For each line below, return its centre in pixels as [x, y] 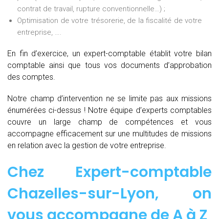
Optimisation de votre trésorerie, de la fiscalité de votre [109, 21]
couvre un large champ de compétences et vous [109, 122]
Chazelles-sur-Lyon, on [109, 194]
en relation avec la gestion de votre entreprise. [87, 146]
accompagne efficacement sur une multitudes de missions [109, 134]
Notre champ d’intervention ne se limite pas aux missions [109, 99]
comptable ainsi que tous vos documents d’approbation [109, 66]
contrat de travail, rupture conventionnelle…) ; [91, 9]
